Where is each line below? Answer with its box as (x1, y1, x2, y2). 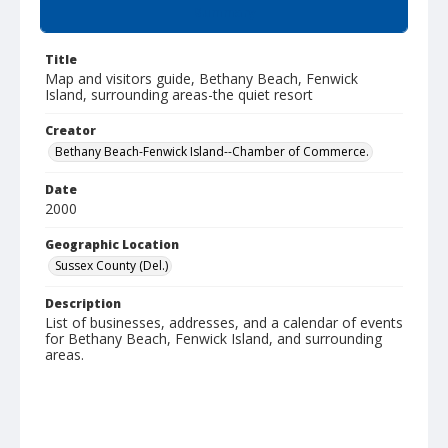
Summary (193, 4, 255, 21)
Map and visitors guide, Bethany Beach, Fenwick (45, 69, 358, 88)
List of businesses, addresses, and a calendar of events (45, 313, 403, 332)
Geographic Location (45, 236, 179, 253)
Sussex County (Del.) (55, 257, 168, 274)
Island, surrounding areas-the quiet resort (45, 85, 313, 104)
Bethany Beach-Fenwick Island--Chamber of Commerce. (55, 143, 369, 160)
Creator (45, 122, 96, 139)
